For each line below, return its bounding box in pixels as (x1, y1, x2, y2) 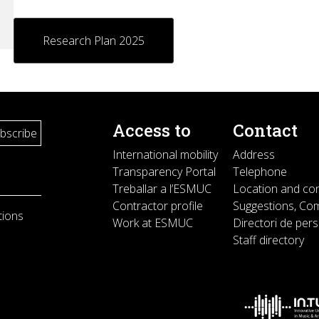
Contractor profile (112, 198, 203, 214)
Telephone (232, 164, 287, 179)
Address (232, 147, 275, 162)
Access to (112, 119, 191, 142)
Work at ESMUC (112, 215, 193, 231)
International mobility (112, 147, 218, 162)
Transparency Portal (112, 164, 216, 179)
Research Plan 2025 (43, 33, 145, 48)
